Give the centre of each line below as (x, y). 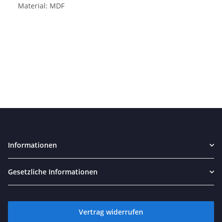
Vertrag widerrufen (111, 212)
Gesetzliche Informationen (53, 172)
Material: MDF (41, 6)
